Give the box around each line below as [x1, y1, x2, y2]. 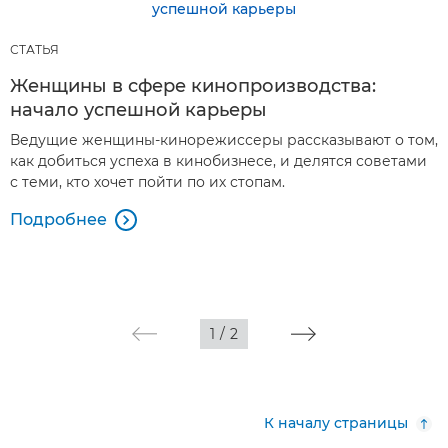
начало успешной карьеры [10, 99, 267, 121]
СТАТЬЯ [10, 42, 59, 57]
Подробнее [10, 210, 107, 229]
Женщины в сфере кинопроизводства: [10, 75, 376, 97]
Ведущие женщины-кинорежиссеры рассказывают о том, [10, 131, 438, 149]
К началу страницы [264, 414, 408, 432]
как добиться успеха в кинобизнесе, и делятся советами [10, 152, 427, 170]
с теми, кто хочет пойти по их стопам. [10, 173, 285, 191]
